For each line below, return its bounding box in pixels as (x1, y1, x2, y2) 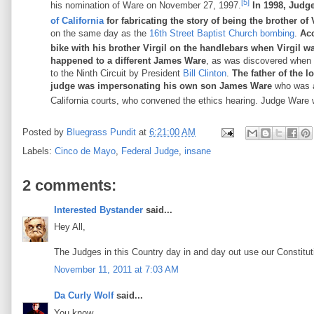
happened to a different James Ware (50, 55, 206, 67)
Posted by (22, 126, 67, 137)
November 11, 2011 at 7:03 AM (54, 264, 179, 275)
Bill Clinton (183, 68, 226, 79)
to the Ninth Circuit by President (50, 68, 183, 79)
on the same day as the (50, 27, 149, 39)
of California (50, 15, 104, 26)
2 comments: (22, 176, 116, 194)
